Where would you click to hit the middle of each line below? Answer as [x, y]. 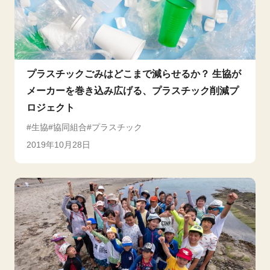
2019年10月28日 [58, 145]
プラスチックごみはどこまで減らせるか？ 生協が [134, 74]
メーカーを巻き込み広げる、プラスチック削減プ [133, 91]
